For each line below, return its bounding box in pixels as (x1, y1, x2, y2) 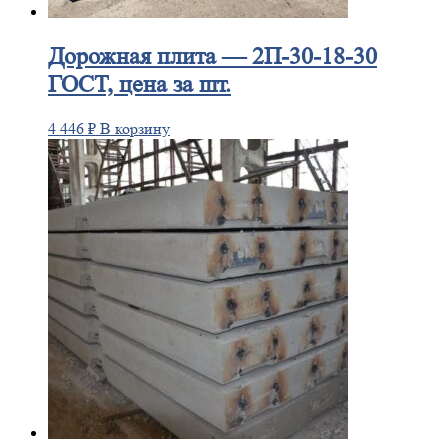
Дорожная (48, 43, 151, 71)
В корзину (100, 119, 170, 139)
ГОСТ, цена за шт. (48, 71, 231, 99)
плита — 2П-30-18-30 (151, 43, 377, 71)
